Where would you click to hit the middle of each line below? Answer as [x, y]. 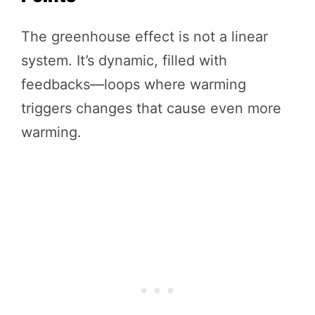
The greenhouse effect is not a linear [144, 36]
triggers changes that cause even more [151, 108]
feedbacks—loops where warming [134, 84]
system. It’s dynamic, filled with [124, 60]
